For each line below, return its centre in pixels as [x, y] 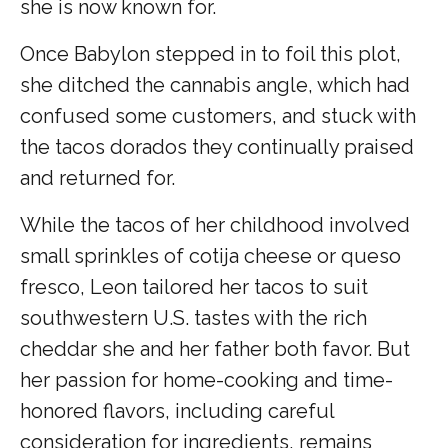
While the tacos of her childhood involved [215, 224]
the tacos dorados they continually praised [217, 146]
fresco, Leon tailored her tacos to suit [194, 286]
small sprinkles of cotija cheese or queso [210, 255]
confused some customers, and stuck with [218, 115]
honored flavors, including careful [177, 410]
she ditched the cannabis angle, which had [215, 84]
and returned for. [97, 177]
